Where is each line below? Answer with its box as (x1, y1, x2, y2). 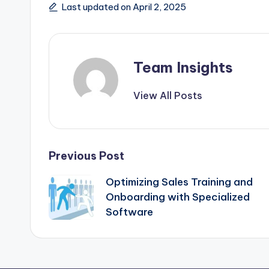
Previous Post (49, 149, 124, 163)
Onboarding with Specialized (106, 190, 250, 204)
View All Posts (133, 89, 202, 102)
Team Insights (133, 58, 233, 77)
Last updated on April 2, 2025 (62, 1, 186, 13)
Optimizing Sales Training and (106, 175, 253, 189)
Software (106, 205, 153, 219)
